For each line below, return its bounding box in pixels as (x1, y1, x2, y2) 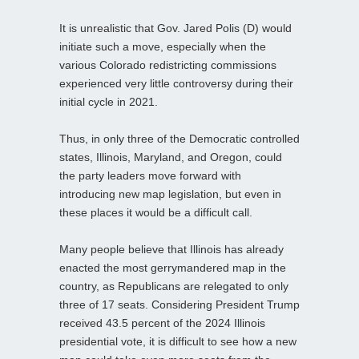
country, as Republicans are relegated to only (59, 280, 288, 293)
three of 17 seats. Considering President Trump (59, 298, 300, 312)
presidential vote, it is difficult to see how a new (59, 335, 296, 349)
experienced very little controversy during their (59, 77, 293, 91)
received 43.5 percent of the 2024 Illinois (59, 317, 265, 330)
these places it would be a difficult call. (59, 206, 252, 220)
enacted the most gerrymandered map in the (59, 261, 286, 275)
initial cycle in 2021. (59, 95, 158, 109)
